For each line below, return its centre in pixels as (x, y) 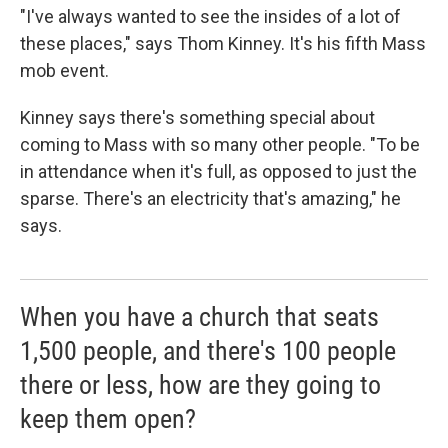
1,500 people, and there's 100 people (208, 351)
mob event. (64, 70)
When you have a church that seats (199, 317)
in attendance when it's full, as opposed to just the (218, 171)
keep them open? (108, 419)
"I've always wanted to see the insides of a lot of (210, 16)
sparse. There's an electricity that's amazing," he (210, 198)
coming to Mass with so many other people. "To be (220, 144)
